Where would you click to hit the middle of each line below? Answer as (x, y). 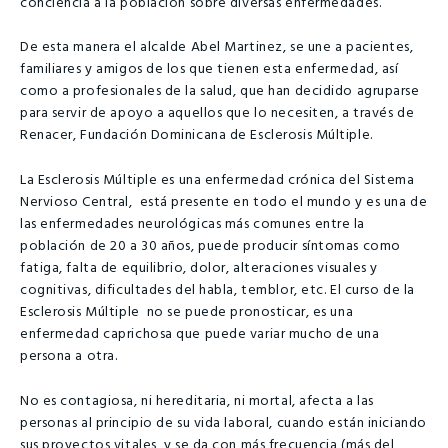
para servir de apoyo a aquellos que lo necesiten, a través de (217, 114)
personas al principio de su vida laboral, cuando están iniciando (223, 423)
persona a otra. (69, 357)
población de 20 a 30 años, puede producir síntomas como (210, 247)
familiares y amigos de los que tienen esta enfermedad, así (209, 70)
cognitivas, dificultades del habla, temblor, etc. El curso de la (217, 291)
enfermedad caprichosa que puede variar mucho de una (200, 335)
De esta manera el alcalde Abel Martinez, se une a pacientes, (217, 48)
